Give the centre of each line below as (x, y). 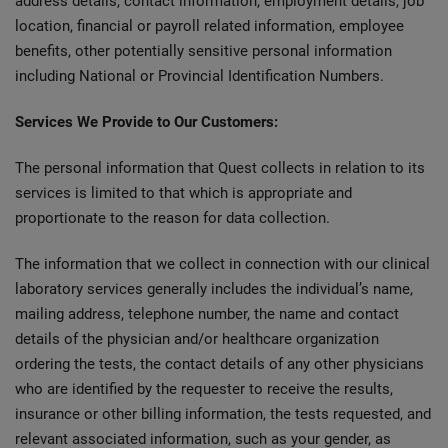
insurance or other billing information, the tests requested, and (223, 414)
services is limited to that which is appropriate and (183, 193)
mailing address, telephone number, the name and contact (207, 314)
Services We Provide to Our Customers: (146, 122)
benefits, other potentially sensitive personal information (203, 51)
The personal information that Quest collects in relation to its (220, 168)
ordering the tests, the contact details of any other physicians (219, 364)
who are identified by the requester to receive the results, (204, 389)
